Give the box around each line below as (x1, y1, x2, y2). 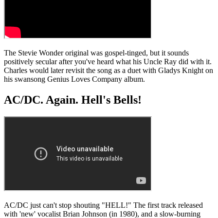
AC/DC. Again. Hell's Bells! (4, 93, 142, 106)
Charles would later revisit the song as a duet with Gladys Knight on (4, 66, 213, 74)
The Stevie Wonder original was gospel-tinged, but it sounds (4, 48, 189, 57)
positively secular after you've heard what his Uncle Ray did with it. (4, 57, 212, 66)
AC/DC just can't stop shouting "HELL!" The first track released (4, 200, 203, 209)
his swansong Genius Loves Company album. (4, 74, 145, 83)
